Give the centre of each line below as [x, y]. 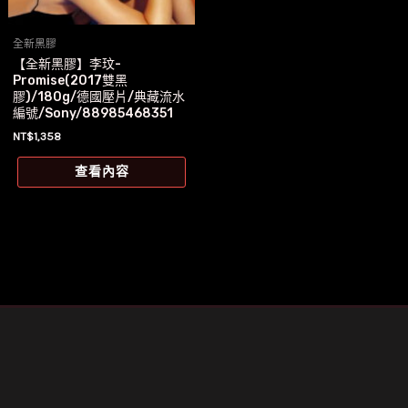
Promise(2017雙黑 [71, 80]
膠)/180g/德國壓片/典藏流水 [99, 97]
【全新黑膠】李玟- [67, 64]
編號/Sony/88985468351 [93, 113]
